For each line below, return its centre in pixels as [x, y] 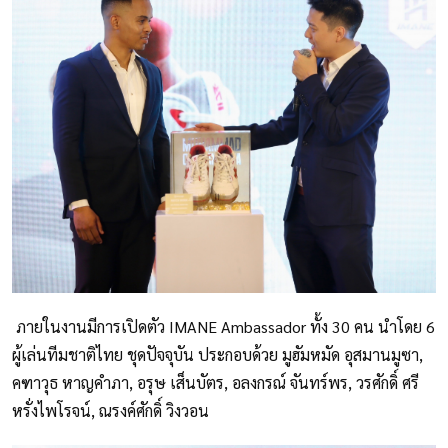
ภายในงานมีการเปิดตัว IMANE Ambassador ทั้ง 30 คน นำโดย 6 [223, 327]
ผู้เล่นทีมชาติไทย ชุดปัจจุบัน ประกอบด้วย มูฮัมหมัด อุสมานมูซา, [217, 355]
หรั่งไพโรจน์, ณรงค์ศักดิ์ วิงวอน [110, 411]
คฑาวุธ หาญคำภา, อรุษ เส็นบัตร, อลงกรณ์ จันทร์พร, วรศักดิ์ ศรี [215, 383]
